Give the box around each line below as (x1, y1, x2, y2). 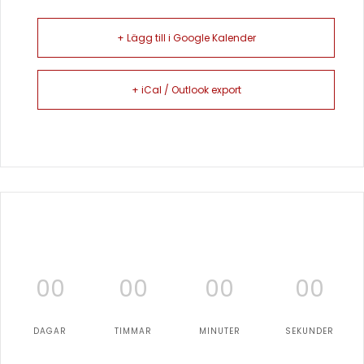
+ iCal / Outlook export (131, 83, 241, 97)
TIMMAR (115, 325, 152, 337)
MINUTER (198, 325, 240, 337)
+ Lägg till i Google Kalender (116, 31, 256, 45)
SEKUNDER (284, 325, 334, 337)
